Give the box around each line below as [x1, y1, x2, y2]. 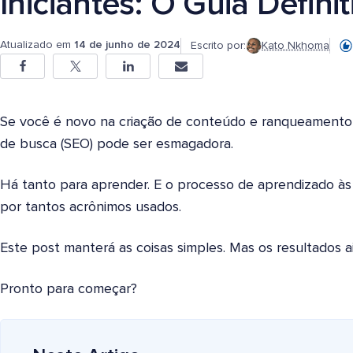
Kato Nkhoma [262, 39, 329, 51]
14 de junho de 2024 [74, 39, 180, 51]
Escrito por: [191, 39, 246, 51]
